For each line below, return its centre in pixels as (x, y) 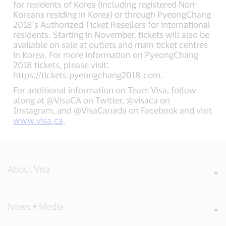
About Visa (29, 169)
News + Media (36, 206)
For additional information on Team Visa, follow (105, 90)
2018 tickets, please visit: (61, 64)
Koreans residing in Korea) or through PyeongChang (112, 14)
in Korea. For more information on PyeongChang (106, 54)
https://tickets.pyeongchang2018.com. (88, 74)
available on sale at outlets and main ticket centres (111, 44)
